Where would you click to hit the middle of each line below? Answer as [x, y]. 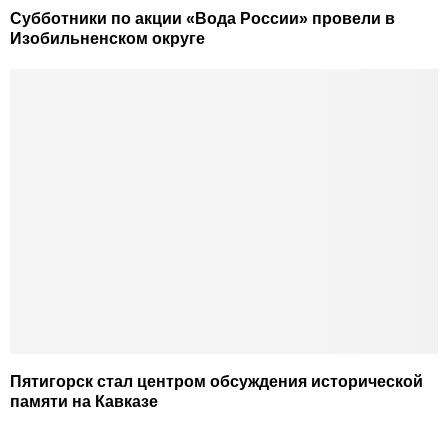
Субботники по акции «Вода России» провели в [202, 19]
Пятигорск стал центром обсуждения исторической [216, 382]
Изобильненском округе [107, 39]
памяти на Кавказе [84, 402]
